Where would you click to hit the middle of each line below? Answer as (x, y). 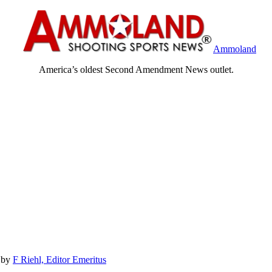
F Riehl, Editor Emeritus (59, 259)
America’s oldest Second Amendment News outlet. (136, 70)
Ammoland (235, 49)
